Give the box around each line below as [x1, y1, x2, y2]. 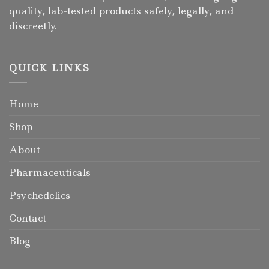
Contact [9, 211, 46, 225]
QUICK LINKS [9, 61, 89, 74]
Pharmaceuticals [9, 166, 91, 180]
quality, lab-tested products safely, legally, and [9, 4, 234, 18]
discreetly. [9, 19, 57, 33]
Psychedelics [9, 189, 70, 202]
